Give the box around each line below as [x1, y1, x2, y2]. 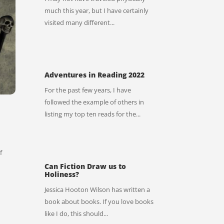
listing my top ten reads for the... [44, 109, 141, 119]
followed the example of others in [44, 97, 144, 107]
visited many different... [44, 18, 115, 27]
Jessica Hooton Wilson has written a [44, 185, 150, 194]
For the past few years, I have [44, 85, 131, 95]
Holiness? [44, 169, 79, 179]
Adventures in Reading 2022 [44, 70, 145, 80]
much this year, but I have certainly [44, 6, 149, 15]
